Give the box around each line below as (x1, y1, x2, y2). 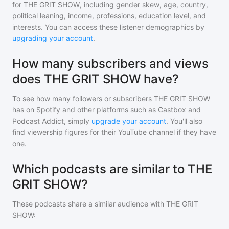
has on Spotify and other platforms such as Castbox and (12, 105, 201, 114)
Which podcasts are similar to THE (12, 162, 212, 176)
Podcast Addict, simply (12, 117, 89, 125)
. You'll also (166, 117, 202, 125)
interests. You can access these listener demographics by (12, 22, 204, 31)
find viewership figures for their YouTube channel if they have (12, 128, 216, 136)
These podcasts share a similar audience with (12, 199, 166, 208)
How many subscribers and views (12, 56, 209, 71)
